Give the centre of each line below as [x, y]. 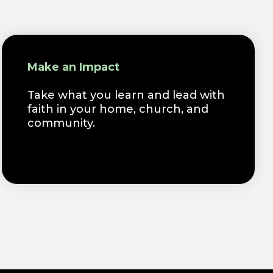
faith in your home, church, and [118, 109]
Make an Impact [74, 67]
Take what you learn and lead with [126, 95]
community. [62, 123]
